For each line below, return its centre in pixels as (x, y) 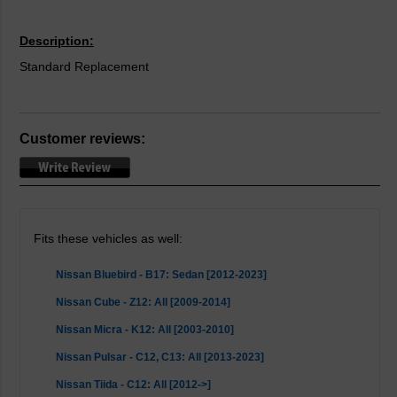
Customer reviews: (82, 139)
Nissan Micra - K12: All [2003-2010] (145, 330)
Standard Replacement (84, 66)
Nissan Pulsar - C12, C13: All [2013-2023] (160, 357)
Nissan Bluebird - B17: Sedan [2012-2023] (161, 275)
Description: (57, 41)
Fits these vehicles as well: (108, 238)
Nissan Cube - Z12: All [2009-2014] (143, 302)
